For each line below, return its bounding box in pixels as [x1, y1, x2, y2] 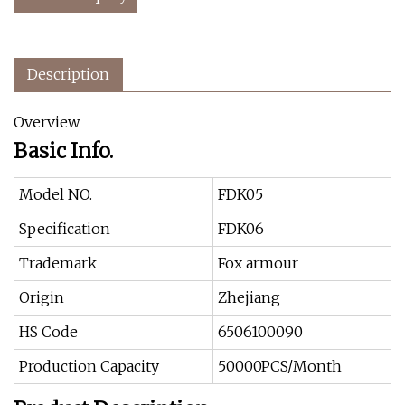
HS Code [19, 323, 78, 341]
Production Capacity [19, 357, 159, 375]
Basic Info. [14, 138, 113, 164]
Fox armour [218, 254, 298, 272]
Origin [19, 288, 64, 306]
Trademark [19, 254, 97, 272]
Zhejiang [218, 288, 280, 306]
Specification [19, 220, 110, 238]
